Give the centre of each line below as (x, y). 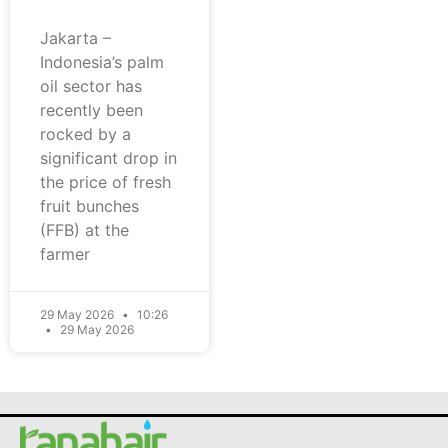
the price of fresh (105, 182)
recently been (91, 110)
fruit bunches (89, 206)
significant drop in (108, 158)
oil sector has (91, 86)
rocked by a (85, 134)
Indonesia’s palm (102, 62)
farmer (65, 254)
